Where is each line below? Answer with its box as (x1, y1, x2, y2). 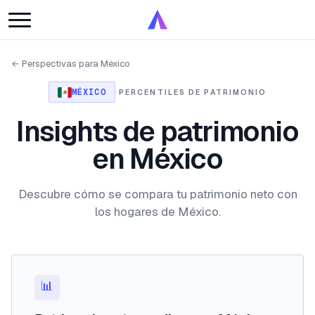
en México (92, 141, 223, 177)
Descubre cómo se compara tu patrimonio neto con (18, 186, 297, 202)
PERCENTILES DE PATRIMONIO (118, 87, 267, 97)
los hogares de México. (94, 204, 221, 219)
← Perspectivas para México (11, 58, 130, 70)
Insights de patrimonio (16, 113, 299, 150)
